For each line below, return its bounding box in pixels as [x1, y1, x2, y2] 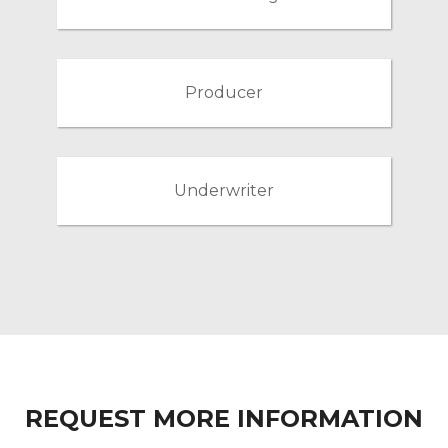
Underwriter [173, 180, 274, 200]
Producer [184, 82, 263, 102]
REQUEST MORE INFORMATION [25, 403, 423, 433]
